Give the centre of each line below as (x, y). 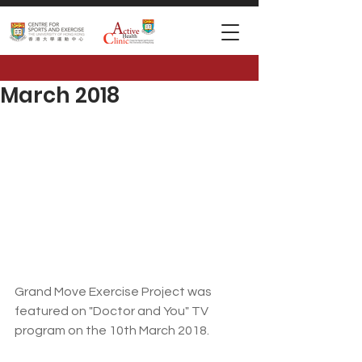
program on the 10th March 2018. (112, 331)
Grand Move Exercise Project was (114, 292)
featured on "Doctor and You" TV (113, 311)
